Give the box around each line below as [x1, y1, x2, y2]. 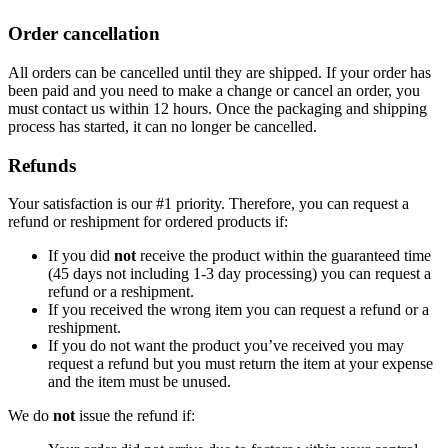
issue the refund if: [75, 407, 195, 425]
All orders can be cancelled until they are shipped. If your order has [8, 63, 431, 81]
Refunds [8, 154, 76, 176]
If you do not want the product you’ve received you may [48, 337, 404, 355]
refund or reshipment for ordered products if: [8, 213, 288, 231]
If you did [48, 247, 114, 265]
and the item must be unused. [48, 373, 231, 391]
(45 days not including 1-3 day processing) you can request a [48, 265, 431, 283]
